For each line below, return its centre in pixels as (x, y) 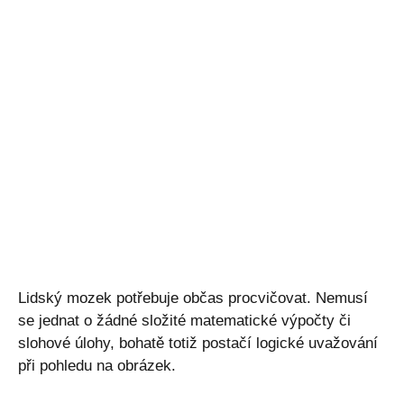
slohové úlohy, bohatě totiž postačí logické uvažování (198, 343)
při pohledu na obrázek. (97, 365)
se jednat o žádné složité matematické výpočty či (184, 320)
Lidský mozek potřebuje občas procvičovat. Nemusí (193, 298)
